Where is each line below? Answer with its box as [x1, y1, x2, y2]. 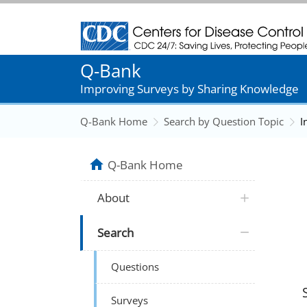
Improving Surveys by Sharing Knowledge [80, 80, 299, 97]
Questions [111, 260, 160, 274]
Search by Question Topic [164, 114, 284, 128]
